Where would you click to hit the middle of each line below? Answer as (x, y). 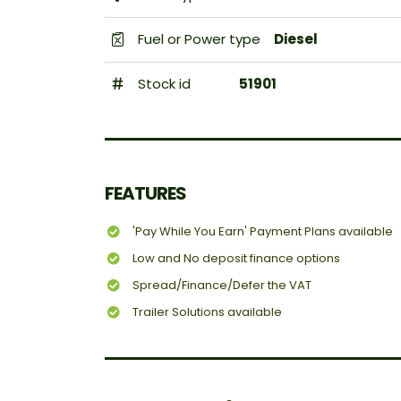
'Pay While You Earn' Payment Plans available (263, 232)
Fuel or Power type (197, 39)
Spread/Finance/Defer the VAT (222, 286)
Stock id (162, 84)
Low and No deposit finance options (236, 259)
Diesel (296, 39)
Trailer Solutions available (207, 312)
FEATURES (145, 194)
